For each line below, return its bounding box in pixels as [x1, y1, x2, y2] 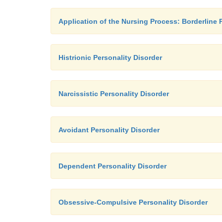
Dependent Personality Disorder [58, 162, 166, 170]
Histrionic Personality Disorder [58, 54, 162, 61]
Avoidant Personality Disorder [58, 126, 160, 134]
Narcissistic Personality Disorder [58, 90, 169, 98]
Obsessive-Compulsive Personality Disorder [58, 198, 208, 206]
